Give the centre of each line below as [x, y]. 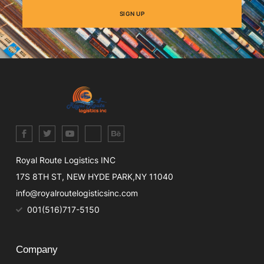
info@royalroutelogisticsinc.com [77, 193]
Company [37, 250]
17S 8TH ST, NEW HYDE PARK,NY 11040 [95, 177]
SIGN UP [132, 14]
